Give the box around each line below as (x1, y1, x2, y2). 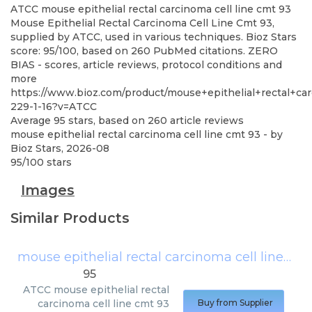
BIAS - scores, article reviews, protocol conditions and (10, 58, 282, 71)
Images (21, 182, 75, 198)
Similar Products (10, 210, 130, 226)
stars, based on (65, 114, 148, 127)
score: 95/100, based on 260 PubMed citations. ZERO (10, 45, 278, 57)
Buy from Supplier (198, 297, 273, 308)
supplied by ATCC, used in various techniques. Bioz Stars (10, 31, 297, 43)
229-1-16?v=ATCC (10, 100, 97, 113)
